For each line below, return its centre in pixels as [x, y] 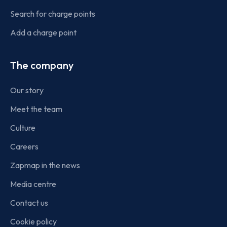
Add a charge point [43, 32]
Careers [24, 146]
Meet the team [36, 109]
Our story [27, 90]
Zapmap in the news [45, 165]
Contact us [29, 202]
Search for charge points [53, 13]
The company [42, 65]
